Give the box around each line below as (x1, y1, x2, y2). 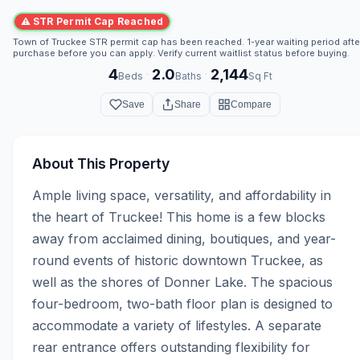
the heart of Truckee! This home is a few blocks (32, 209, 325, 226)
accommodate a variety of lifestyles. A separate (32, 317, 321, 334)
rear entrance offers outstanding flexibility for (32, 339, 310, 356)
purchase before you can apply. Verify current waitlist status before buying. (13, 47, 350, 59)
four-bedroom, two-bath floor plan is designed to (32, 296, 333, 313)
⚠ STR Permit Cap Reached (20, 15, 164, 28)
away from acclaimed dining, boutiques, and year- (32, 231, 336, 247)
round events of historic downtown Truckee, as (32, 252, 323, 269)
